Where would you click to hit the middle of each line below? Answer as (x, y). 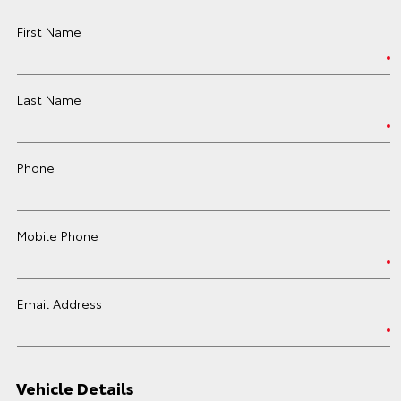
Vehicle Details (75, 388)
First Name (49, 31)
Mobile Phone (58, 235)
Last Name (49, 99)
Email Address (60, 303)
